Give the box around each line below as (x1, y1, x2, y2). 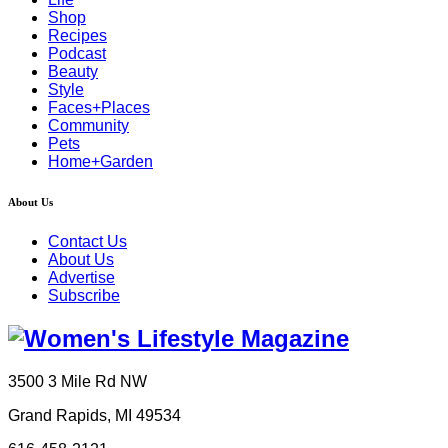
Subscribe (48, 287, 120, 305)
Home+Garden (48, 153, 153, 171)
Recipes (48, 27, 107, 45)
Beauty (48, 63, 98, 81)
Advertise (48, 269, 115, 287)
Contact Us (48, 233, 127, 251)
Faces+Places (48, 99, 150, 117)
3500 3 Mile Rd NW (8, 373, 147, 391)
